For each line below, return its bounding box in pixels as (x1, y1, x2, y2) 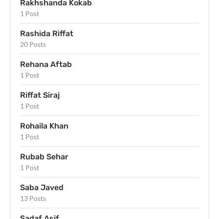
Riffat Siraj (20, 90, 60, 100)
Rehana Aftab (20, 59, 72, 69)
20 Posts (20, 40, 46, 48)
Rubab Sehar (20, 152, 68, 161)
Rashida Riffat (20, 28, 73, 38)
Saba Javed (20, 182, 64, 192)
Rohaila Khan (20, 121, 68, 131)
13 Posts (20, 194, 46, 202)
